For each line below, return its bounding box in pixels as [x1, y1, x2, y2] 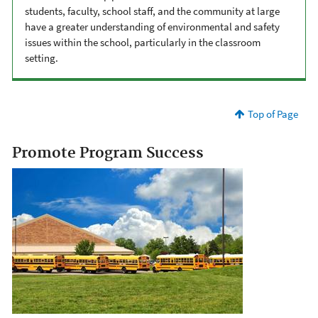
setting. [25, 50, 58, 65]
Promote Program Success [12, 143, 204, 163]
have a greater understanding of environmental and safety [25, 19, 280, 33]
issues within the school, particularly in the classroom [25, 35, 261, 49]
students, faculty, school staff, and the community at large [25, 4, 280, 18]
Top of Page [247, 106, 298, 121]
